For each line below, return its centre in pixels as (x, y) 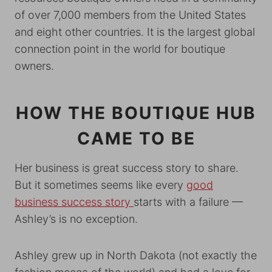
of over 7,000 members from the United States (130, 15)
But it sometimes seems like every (100, 185)
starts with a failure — (188, 202)
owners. (36, 66)
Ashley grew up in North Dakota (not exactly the (136, 255)
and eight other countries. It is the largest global (135, 32)
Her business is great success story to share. (127, 168)
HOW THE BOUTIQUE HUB (136, 113)
